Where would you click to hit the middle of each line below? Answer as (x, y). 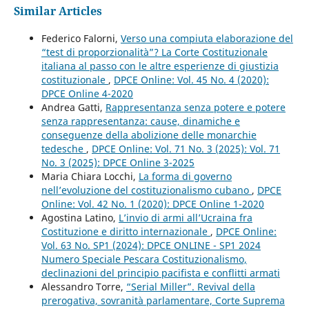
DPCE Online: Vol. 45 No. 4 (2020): (191, 80)
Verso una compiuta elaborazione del (207, 39)
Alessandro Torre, (83, 287)
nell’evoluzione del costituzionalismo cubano (146, 190)
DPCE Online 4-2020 (87, 94)
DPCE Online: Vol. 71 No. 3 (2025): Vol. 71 (186, 149)
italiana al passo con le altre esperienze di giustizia (160, 66)
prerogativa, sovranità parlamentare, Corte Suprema (163, 301)
